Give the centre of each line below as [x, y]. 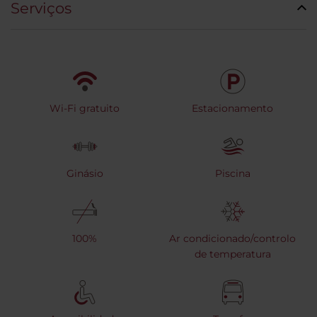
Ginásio [85, 174]
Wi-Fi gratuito [85, 109]
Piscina [232, 174]
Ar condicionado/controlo [232, 239]
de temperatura [232, 254]
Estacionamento [232, 109]
